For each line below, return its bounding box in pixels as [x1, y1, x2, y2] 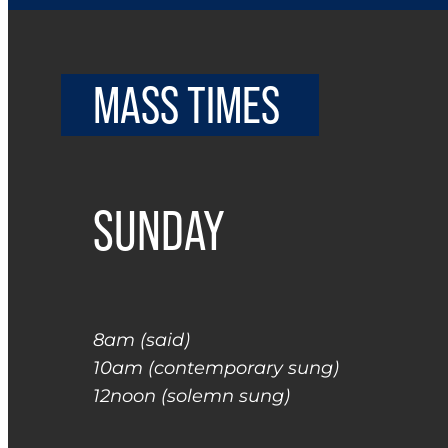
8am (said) [93, 329, 191, 351]
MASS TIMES [93, 76, 281, 134]
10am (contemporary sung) [93, 357, 340, 379]
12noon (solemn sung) [93, 385, 291, 407]
